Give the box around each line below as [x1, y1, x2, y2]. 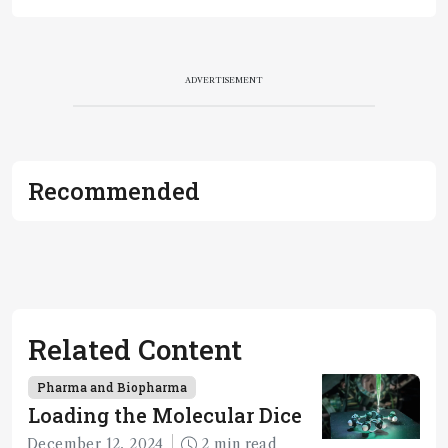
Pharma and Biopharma [37, 378, 187, 395]
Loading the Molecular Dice [28, 401, 302, 428]
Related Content [28, 330, 242, 368]
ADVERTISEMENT [185, 74, 263, 85]
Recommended [28, 174, 200, 207]
